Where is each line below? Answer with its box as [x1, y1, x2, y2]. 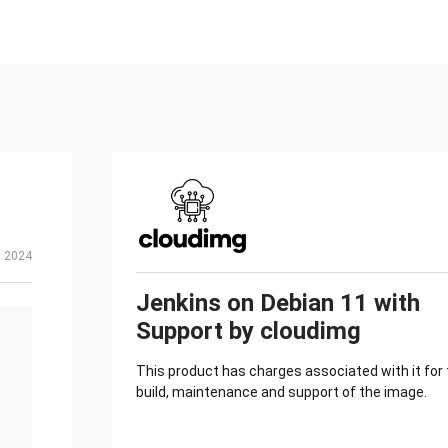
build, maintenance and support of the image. [136, 384, 427, 400]
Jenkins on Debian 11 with [136, 289, 420, 317]
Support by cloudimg [136, 317, 361, 345]
